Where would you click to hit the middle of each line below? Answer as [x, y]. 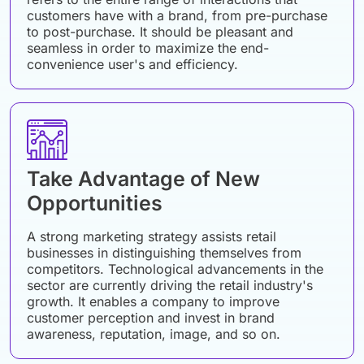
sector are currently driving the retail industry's [170, 286]
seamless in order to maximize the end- [148, 48]
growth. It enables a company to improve [153, 302]
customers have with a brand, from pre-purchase [177, 16]
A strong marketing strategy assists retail [152, 237]
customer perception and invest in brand [151, 318]
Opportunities [95, 204]
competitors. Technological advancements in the [175, 269]
